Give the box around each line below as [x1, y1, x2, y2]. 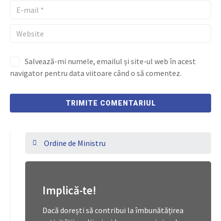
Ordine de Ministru [43, 138, 106, 148]
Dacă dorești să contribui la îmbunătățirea [42, 205, 184, 216]
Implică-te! [42, 183, 96, 198]
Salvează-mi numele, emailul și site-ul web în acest [25, 56, 196, 66]
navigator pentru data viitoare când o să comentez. [10, 68, 182, 78]
